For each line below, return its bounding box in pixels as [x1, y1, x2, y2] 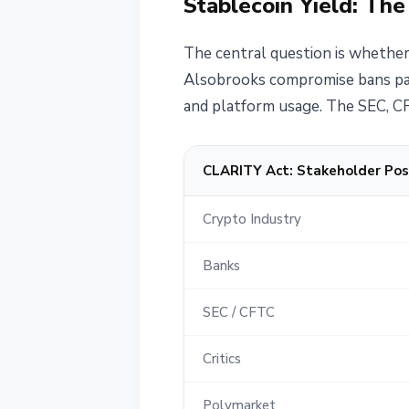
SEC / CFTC [203, 302, 275, 321]
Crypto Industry [203, 209, 301, 228]
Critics [203, 349, 241, 368]
